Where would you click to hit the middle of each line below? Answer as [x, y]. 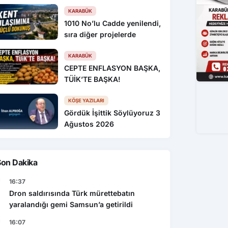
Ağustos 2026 [89, 124]
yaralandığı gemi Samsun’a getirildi [71, 204]
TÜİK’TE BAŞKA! [93, 79]
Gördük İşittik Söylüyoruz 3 [112, 112]
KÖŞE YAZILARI [87, 100]
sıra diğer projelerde [100, 34]
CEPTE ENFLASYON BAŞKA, [112, 68]
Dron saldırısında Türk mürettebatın [72, 193]
